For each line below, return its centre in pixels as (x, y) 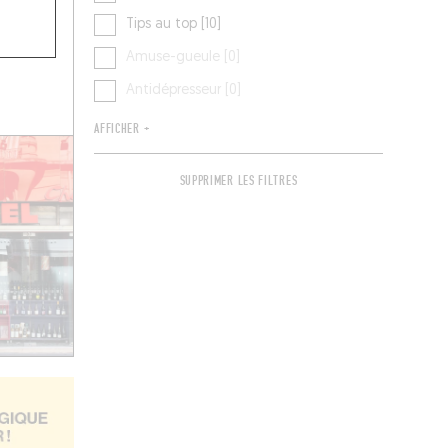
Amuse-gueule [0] (183, 58)
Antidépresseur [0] (184, 91)
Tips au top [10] (174, 25)
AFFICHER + (122, 129)
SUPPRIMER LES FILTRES (238, 181)
